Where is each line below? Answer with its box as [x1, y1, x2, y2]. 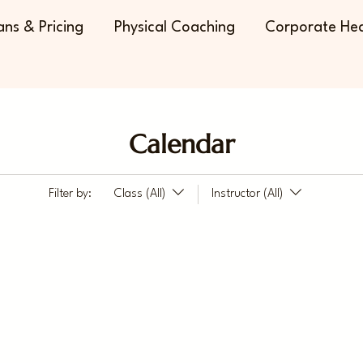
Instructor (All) [211, 188, 283, 201]
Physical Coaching [113, 20, 235, 35]
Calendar [128, 128, 235, 161]
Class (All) [113, 188, 165, 201]
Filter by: [48, 188, 92, 201]
